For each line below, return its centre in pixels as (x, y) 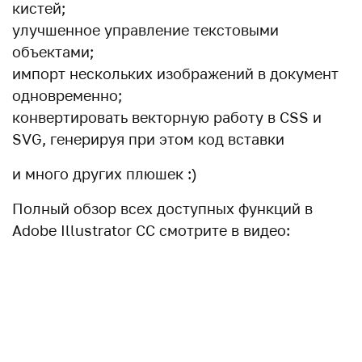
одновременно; (67, 95)
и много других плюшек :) (105, 174)
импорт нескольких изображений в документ (175, 74)
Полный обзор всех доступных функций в (162, 208)
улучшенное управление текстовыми (145, 30)
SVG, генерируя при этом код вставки (148, 139)
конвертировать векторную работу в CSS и (167, 117)
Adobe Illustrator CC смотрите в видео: (151, 230)
